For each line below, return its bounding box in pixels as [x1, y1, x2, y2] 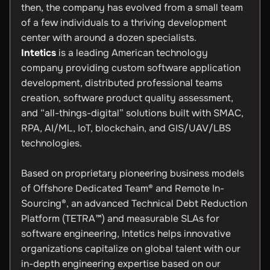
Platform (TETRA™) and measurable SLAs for [21, 212, 219, 225]
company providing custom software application [21, 61, 240, 74]
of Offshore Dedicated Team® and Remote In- [21, 182, 224, 195]
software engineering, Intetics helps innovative [21, 227, 231, 240]
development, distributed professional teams [21, 77, 222, 89]
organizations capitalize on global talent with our [21, 242, 240, 255]
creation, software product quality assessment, [21, 92, 233, 104]
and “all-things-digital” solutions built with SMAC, [21, 107, 243, 119]
